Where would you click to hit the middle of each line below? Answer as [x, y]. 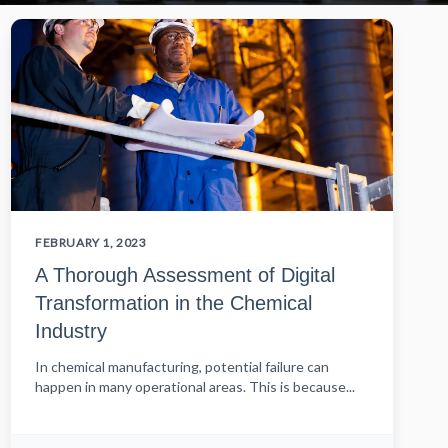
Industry [71, 331]
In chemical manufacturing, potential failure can [182, 367]
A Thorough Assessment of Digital [185, 275]
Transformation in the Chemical [173, 303]
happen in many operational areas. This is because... [195, 387]
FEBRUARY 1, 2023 [91, 243]
